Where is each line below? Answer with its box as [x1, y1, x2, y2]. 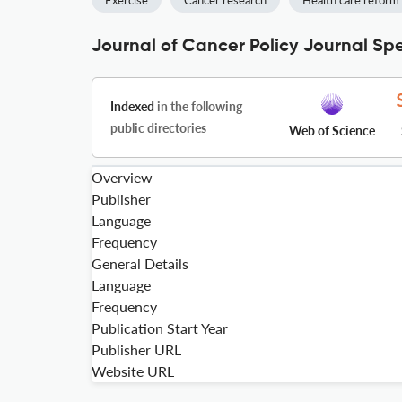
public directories [110, 120, 206, 135]
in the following [154, 99, 242, 114]
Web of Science [289, 123, 375, 138]
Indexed [110, 99, 154, 114]
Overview [92, 169, 153, 186]
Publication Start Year [92, 319, 228, 336]
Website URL [92, 363, 174, 380]
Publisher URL [92, 341, 181, 358]
